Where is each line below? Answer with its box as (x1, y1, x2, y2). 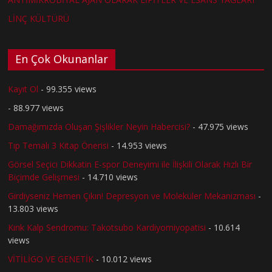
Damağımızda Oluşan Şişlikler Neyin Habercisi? (8, 120, 191, 132)
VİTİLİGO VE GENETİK (8, 253, 94, 265)
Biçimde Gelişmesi (8, 171, 80, 183)
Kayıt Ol (8, 83, 39, 95)
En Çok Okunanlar (15, 51, 109, 66)
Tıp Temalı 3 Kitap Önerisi (8, 139, 109, 151)
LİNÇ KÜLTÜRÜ (8, 12, 70, 24)
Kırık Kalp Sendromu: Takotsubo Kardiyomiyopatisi (8, 221, 206, 233)
